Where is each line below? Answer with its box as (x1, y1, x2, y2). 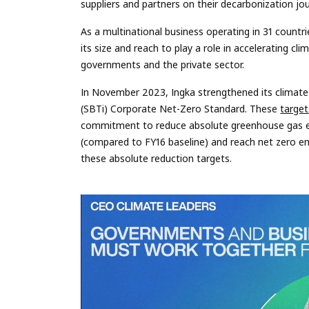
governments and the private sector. (81, 57, 245, 71)
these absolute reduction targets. (81, 151, 232, 165)
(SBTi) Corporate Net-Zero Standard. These (81, 101, 281, 115)
